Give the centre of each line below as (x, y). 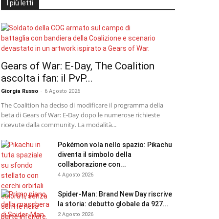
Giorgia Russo (20, 91)
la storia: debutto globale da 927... (113, 204)
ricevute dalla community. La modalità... (59, 125)
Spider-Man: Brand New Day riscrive (115, 194)
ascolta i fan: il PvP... (47, 78)
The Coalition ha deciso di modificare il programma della (82, 105)
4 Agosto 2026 (76, 175)
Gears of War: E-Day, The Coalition (78, 66)
